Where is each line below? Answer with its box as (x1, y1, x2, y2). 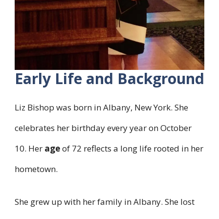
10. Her (15, 142, 44, 154)
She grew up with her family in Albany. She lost (15, 196, 195, 208)
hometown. (15, 163, 58, 175)
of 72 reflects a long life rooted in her (60, 142, 203, 154)
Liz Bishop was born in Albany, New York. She (15, 101, 188, 113)
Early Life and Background (15, 68, 204, 88)
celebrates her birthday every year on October (15, 122, 192, 133)
